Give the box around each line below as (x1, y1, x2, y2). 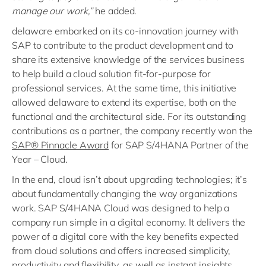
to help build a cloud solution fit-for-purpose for (12, 68, 211, 80)
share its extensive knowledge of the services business (12, 53, 245, 65)
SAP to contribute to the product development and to (12, 39, 233, 51)
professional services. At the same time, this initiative (12, 82, 237, 94)
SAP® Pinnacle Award (12, 139, 109, 151)
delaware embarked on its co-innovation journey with (12, 25, 238, 37)
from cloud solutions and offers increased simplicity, (12, 245, 230, 256)
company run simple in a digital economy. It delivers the (12, 216, 246, 228)
